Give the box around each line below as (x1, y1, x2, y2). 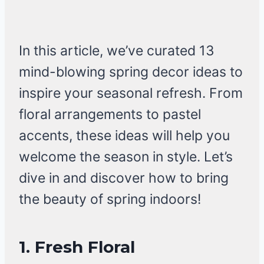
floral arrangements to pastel (19, 106, 201, 123)
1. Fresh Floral (19, 237, 135, 258)
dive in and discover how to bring (19, 170, 229, 187)
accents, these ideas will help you (19, 127, 230, 144)
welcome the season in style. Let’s (19, 148, 233, 166)
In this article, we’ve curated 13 (19, 42, 214, 60)
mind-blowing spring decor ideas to (19, 64, 243, 81)
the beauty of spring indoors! (19, 191, 201, 208)
